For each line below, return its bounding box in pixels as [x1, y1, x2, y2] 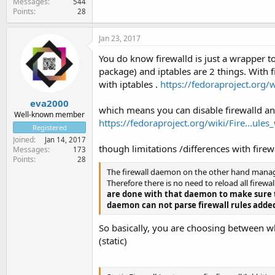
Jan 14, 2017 [45, 135, 86, 144]
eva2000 [30, 97, 69, 109]
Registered [32, 123, 67, 132]
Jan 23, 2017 [99, 33, 141, 44]
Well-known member [14, 109, 85, 120]
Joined [13, 134, 34, 145]
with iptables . [99, 77, 160, 90]
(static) [99, 234, 127, 247]
